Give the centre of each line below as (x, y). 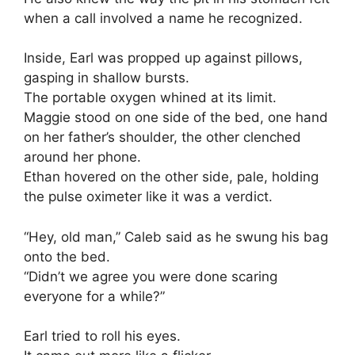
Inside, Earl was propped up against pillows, (163, 58)
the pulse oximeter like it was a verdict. (148, 197)
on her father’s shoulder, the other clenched (162, 137)
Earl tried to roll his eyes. (102, 336)
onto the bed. (67, 256)
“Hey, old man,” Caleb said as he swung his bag (176, 237)
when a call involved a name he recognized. (163, 18)
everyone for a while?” (94, 296)
